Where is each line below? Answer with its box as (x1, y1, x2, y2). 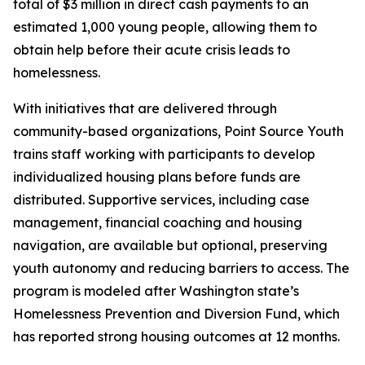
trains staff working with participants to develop (13, 146, 315, 162)
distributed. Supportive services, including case (13, 191, 310, 208)
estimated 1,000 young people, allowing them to (13, 19, 317, 35)
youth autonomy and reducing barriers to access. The (13, 260, 350, 276)
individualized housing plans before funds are (13, 169, 301, 185)
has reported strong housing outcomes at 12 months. (13, 328, 340, 345)
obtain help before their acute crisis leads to (13, 42, 290, 58)
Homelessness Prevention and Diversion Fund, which (13, 306, 340, 322)
